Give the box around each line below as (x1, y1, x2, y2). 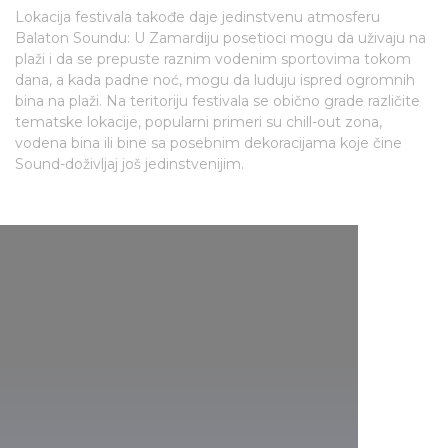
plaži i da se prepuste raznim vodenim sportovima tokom (15, 50, 411, 68)
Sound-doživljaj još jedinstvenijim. (15, 155, 244, 173)
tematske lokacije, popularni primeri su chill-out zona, (15, 113, 382, 131)
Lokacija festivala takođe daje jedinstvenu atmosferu (15, 8, 380, 26)
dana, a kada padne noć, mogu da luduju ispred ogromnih (15, 71, 415, 89)
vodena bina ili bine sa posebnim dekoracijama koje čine (15, 134, 402, 152)
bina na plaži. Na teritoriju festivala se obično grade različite (15, 92, 420, 110)
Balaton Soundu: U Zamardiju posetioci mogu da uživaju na (15, 29, 426, 47)
